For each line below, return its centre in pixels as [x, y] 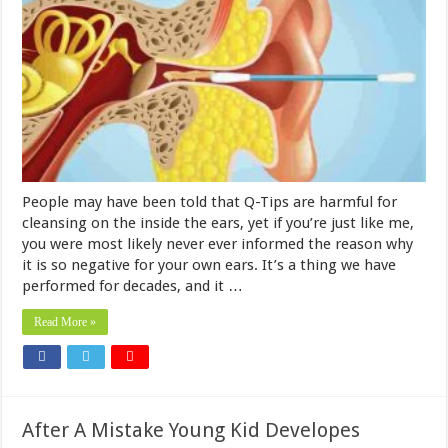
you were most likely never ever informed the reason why [218, 243]
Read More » [65, 321]
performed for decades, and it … [133, 285]
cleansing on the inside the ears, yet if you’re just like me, [218, 222]
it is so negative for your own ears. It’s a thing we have [209, 264]
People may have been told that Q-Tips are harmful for [210, 201]
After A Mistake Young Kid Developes [191, 429]
